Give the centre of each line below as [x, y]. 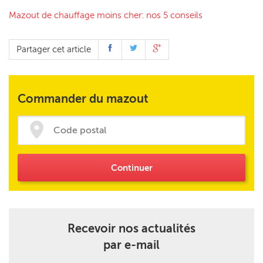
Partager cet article [54, 49]
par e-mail [131, 245]
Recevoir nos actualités [131, 228]
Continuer [131, 168]
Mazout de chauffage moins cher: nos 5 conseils [106, 15]
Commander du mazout [83, 98]
